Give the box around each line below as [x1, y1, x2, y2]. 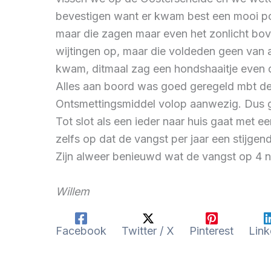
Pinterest [189, 224, 233, 237]
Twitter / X [122, 224, 174, 237]
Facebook [56, 224, 106, 237]
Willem [56, 184, 90, 198]
